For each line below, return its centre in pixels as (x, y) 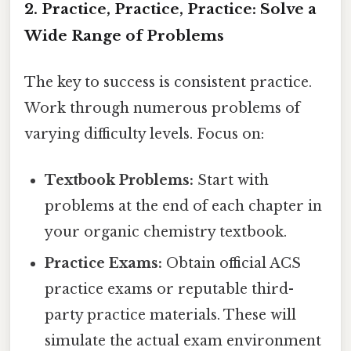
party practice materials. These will (171, 315)
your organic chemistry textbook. (166, 232)
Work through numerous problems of (162, 108)
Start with (232, 181)
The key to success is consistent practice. (168, 82)
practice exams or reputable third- (170, 289)
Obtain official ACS (232, 264)
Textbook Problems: (119, 181)
